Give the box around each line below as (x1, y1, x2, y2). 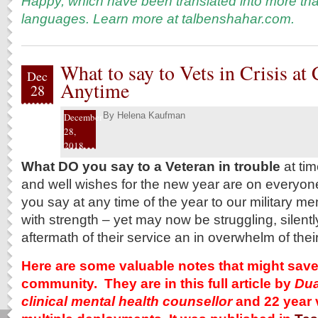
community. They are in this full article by (21, 275, 291, 291)
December (64, 111, 102, 124)
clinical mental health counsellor (21, 293, 236, 309)
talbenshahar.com (182, 11, 291, 26)
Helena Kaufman (117, 110, 185, 121)
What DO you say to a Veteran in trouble (21, 158, 280, 174)
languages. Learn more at (21, 11, 182, 26)
